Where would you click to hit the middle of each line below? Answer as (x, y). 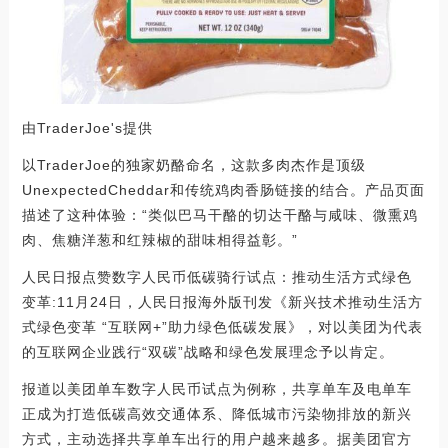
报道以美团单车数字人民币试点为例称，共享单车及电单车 (216, 388)
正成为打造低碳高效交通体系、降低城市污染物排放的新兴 (216, 413)
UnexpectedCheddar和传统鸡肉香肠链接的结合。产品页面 (223, 189)
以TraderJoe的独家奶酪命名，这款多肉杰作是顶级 (193, 164)
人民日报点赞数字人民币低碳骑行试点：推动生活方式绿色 (216, 276)
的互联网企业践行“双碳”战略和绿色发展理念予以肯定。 (207, 351)
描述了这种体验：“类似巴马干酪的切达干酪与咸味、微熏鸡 (219, 214)
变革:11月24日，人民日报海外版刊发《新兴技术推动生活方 (222, 301)
